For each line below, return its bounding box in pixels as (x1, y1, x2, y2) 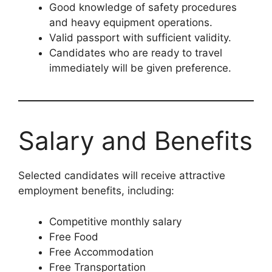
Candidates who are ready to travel (49, 47, 222, 59)
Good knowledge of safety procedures (49, 1, 237, 14)
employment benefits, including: (18, 185, 174, 197)
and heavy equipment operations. (49, 16, 212, 29)
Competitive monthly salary (49, 215, 182, 228)
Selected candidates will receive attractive (18, 169, 225, 182)
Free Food (49, 230, 98, 243)
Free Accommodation (49, 245, 154, 258)
